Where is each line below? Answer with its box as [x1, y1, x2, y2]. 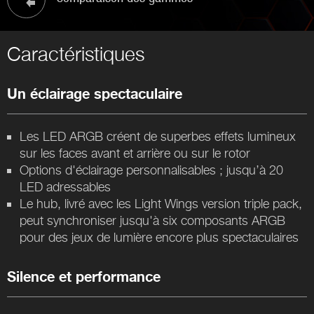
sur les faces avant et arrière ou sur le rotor [20, 145, 250, 161]
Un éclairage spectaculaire [7, 87, 182, 102]
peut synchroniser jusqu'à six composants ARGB [20, 212, 285, 228]
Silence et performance [7, 270, 161, 285]
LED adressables [20, 179, 111, 194]
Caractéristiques [7, 41, 144, 65]
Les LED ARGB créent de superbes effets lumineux [20, 128, 296, 144]
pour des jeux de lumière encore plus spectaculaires [20, 229, 299, 245]
